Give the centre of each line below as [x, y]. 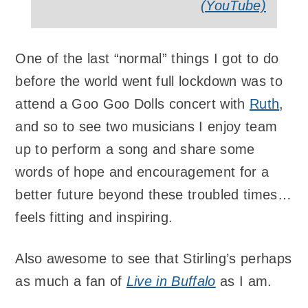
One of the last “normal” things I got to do [147, 58]
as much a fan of [71, 282]
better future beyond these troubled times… [153, 194]
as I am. [244, 282]
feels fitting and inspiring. [94, 217]
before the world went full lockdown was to [149, 81]
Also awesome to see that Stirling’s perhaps [154, 259]
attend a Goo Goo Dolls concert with [132, 103]
